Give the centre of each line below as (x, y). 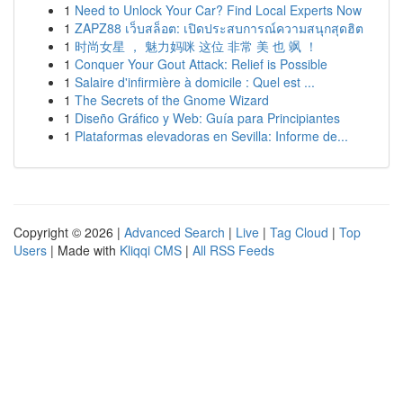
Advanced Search (175, 232)
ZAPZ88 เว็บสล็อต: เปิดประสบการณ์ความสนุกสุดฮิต (219, 28)
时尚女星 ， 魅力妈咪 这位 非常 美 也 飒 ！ (196, 46)
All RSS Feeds (233, 250)
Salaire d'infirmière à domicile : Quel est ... (195, 82)
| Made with (83, 250)
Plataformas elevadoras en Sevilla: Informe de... (211, 136)
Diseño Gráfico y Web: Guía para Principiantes (207, 118)
